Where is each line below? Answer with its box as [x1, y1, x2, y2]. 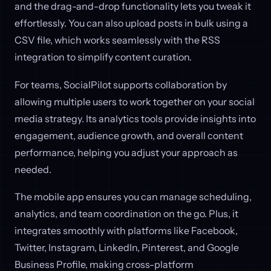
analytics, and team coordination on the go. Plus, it [15, 207, 238, 220]
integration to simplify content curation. [15, 51, 192, 64]
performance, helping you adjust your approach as [15, 146, 238, 158]
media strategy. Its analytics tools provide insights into [15, 112, 256, 125]
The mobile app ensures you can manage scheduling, [15, 191, 252, 203]
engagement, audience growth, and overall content [15, 129, 243, 142]
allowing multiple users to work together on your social [15, 95, 255, 108]
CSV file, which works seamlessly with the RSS [15, 34, 220, 47]
